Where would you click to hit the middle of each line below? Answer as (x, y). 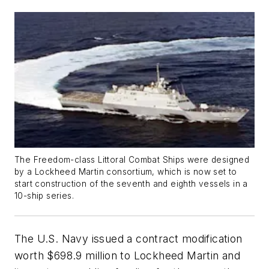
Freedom (52, 159)
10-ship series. (44, 195)
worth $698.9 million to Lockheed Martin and (128, 255)
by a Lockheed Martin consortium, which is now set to (126, 171)
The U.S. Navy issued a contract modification (128, 238)
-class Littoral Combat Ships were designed (160, 159)
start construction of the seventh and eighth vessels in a (131, 183)
